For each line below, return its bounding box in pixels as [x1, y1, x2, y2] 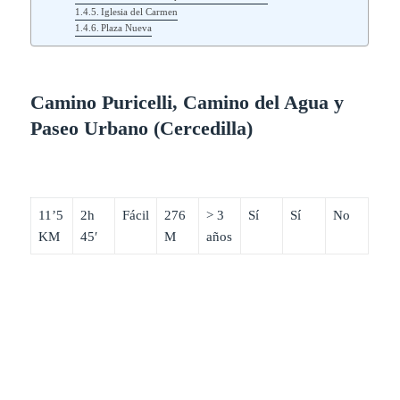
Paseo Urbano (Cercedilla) [30, 117, 254, 140]
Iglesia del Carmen [101, 5, 179, 17]
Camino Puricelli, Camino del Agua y [30, 91, 345, 114]
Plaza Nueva [101, 21, 153, 33]
